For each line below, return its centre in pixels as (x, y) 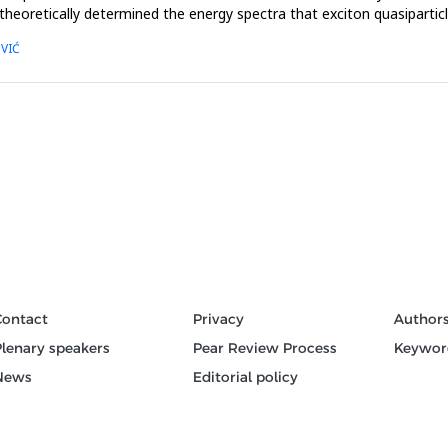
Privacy (219, 318)
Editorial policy (246, 376)
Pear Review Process (265, 347)
